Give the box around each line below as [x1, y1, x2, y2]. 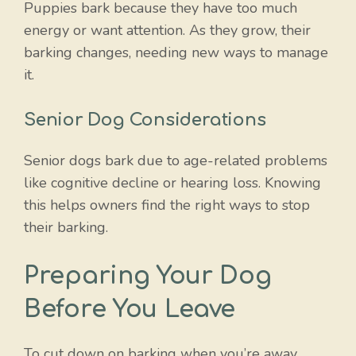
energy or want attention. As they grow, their [24, 20, 311, 40]
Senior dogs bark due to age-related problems [24, 150, 327, 170]
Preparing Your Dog [24, 262, 272, 289]
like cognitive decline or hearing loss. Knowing [24, 172, 321, 192]
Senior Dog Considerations [24, 110, 266, 130]
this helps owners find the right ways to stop [24, 195, 310, 215]
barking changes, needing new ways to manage [24, 42, 328, 62]
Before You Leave [24, 296, 236, 323]
